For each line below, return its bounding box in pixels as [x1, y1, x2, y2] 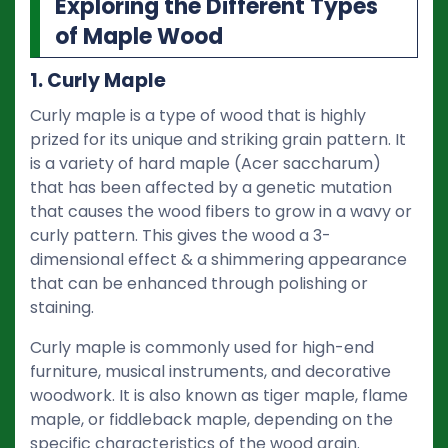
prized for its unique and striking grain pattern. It [30, 127, 406, 151]
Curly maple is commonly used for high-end [30, 335, 374, 359]
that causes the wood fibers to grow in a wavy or [30, 199, 412, 223]
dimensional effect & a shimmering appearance [30, 247, 407, 271]
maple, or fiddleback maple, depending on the [30, 407, 393, 431]
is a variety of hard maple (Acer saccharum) [30, 151, 381, 175]
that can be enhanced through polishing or [30, 271, 368, 295]
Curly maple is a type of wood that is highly [30, 103, 366, 127]
